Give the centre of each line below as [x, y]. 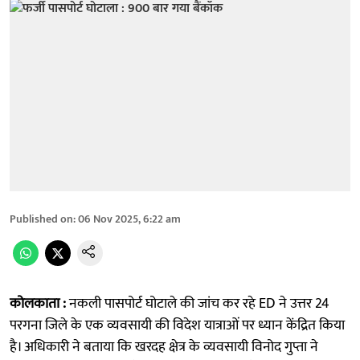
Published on [41, 219]
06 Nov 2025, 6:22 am [129, 219]
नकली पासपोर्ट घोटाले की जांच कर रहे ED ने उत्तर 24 [198, 303]
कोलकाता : [38, 303]
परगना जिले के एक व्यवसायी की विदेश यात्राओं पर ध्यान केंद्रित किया [177, 325]
